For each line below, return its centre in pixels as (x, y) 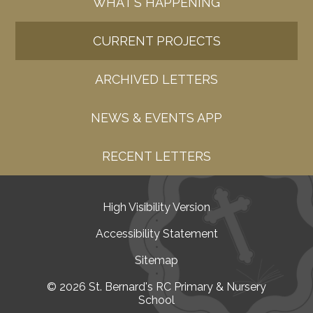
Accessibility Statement (156, 234)
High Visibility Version (156, 208)
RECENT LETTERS (156, 156)
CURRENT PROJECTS (156, 41)
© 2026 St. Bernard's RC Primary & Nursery (156, 287)
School (156, 300)
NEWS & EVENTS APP (156, 118)
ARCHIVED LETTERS (156, 80)
